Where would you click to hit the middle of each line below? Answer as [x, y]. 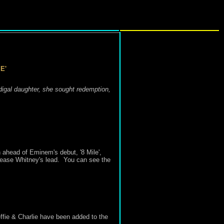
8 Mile [89, 152]
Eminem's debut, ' [54, 152]
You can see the [87, 160]
